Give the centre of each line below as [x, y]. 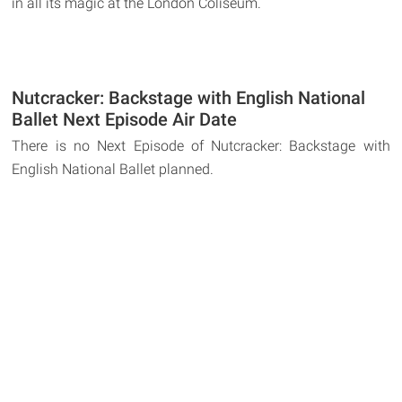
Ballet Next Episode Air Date [125, 120]
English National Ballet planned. [113, 170]
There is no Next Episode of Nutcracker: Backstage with [201, 146]
